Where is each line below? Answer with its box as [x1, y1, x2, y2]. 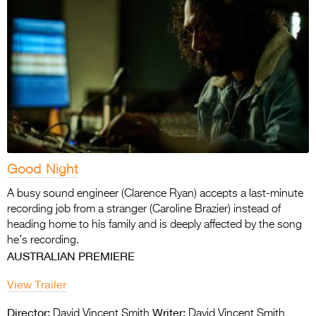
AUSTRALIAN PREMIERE [7, 249, 135, 264]
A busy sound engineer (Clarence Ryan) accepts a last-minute [7, 188, 303, 200]
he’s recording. [7, 235, 79, 247]
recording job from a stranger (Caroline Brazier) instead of [7, 204, 281, 216]
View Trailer [7, 277, 66, 292]
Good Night [7, 159, 78, 178]
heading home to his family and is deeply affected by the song [7, 219, 302, 231]
